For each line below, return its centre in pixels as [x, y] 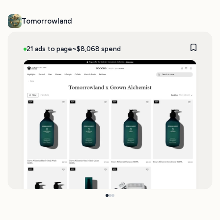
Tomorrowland [47, 21]
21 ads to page [49, 49]
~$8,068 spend [96, 49]
